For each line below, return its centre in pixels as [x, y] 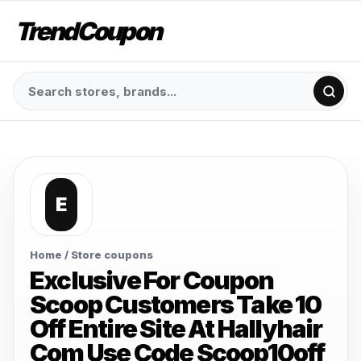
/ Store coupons [108, 255]
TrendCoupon [88, 31]
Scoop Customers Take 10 [176, 304]
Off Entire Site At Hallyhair [176, 328]
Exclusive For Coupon [151, 280]
